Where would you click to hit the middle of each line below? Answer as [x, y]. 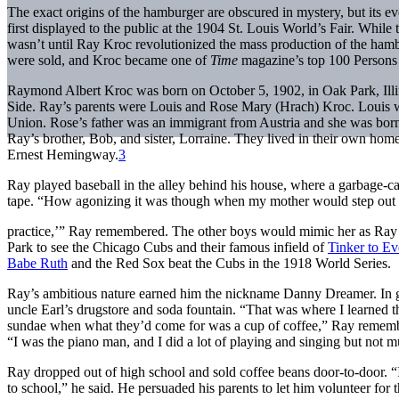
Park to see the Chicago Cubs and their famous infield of [167, 247]
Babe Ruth [37, 263]
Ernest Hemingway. [63, 154]
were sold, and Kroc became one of [109, 60]
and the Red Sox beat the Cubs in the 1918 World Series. [229, 263]
